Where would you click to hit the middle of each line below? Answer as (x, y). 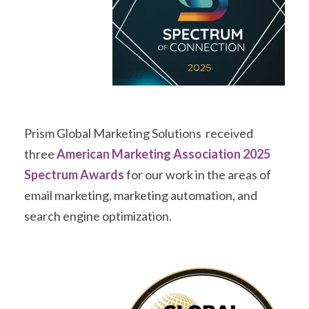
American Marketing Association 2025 (163, 153)
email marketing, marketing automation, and (141, 195)
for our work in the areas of (198, 174)
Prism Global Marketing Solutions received (139, 133)
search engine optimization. (98, 216)
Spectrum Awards (74, 174)
